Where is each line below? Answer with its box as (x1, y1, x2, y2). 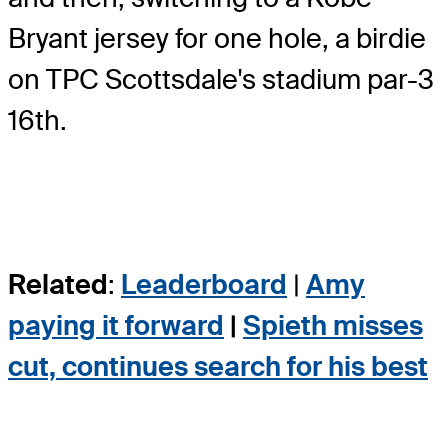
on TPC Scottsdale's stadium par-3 (8, 62, 434, 98)
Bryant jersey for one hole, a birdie (8, 21, 426, 57)
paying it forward (8, 308, 224, 344)
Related (8, 267, 108, 303)
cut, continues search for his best (8, 349, 428, 385)
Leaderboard (121, 267, 287, 303)
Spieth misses (243, 308, 423, 344)
